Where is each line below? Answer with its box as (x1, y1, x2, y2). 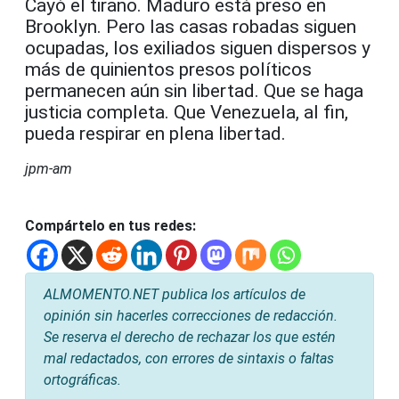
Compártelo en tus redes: (25, 216, 196, 234)
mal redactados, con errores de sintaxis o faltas (44, 349, 334, 367)
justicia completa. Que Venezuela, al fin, (25, 101, 348, 123)
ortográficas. (44, 370, 121, 388)
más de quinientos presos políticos (25, 58, 312, 80)
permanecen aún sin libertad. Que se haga (25, 79, 363, 102)
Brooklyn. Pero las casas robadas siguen (25, 15, 356, 37)
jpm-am (25, 159, 72, 177)
